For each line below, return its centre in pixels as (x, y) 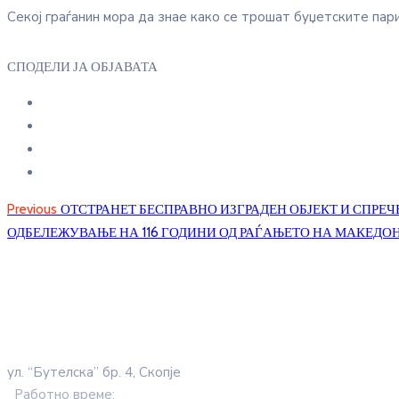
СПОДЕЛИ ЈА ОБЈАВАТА (82, 67)
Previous (32, 210)
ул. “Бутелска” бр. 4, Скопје (94, 373)
